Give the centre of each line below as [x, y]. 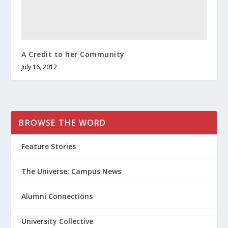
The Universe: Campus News [72, 172]
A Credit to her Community [73, 54]
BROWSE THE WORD [63, 123]
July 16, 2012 [39, 67]
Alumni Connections [57, 196]
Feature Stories [49, 147]
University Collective [58, 221]
